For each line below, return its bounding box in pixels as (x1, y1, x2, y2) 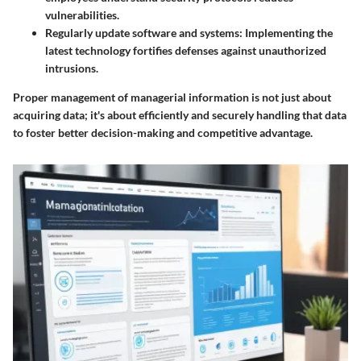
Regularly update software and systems (45, 26, 239, 40)
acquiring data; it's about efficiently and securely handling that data (13, 108, 346, 122)
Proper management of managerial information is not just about (13, 90, 331, 105)
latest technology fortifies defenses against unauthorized (45, 44, 326, 58)
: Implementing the (239, 26, 333, 40)
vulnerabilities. (45, 8, 119, 23)
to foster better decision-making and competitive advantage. (13, 126, 313, 140)
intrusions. (45, 61, 98, 76)
